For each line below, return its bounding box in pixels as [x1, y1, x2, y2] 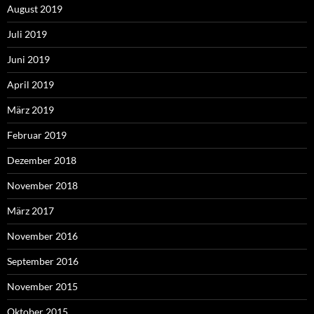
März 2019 [7, 104, 54, 116]
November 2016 [7, 230, 78, 243]
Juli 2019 [7, 28, 47, 41]
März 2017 [7, 205, 54, 217]
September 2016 [7, 255, 78, 268]
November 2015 [7, 280, 78, 293]
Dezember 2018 [7, 154, 76, 167]
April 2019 [7, 78, 54, 91]
